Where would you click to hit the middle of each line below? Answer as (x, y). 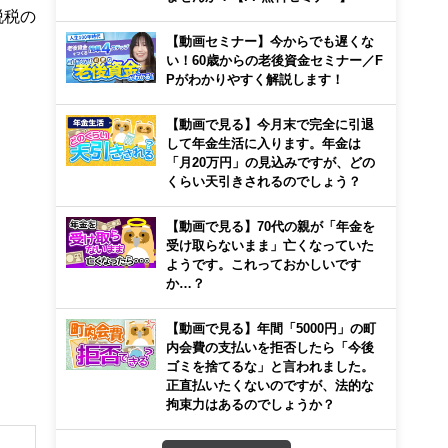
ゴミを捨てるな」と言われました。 (270, 366)
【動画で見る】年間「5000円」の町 (271, 328)
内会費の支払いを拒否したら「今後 (270, 347)
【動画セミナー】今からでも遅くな (270, 41)
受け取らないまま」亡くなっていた (270, 245)
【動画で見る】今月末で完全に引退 (270, 124)
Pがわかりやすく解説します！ (255, 79)
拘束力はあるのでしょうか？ (250, 404)
